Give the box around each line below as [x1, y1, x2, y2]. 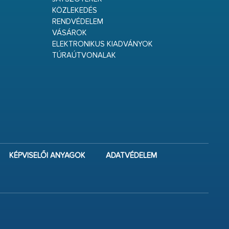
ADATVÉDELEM [105, 152, 157, 159]
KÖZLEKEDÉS [52, 7, 97, 14]
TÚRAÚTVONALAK [52, 52, 116, 59]
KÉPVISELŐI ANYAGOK [9, 152, 85, 159]
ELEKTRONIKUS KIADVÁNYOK [52, 40, 153, 48]
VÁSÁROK [52, 29, 87, 37]
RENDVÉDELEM [52, 18, 103, 26]
